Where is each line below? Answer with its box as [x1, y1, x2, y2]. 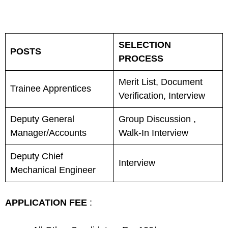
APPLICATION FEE [5, 197, 87, 208]
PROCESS [119, 53, 163, 64]
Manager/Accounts [10, 128, 87, 138]
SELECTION [119, 40, 171, 50]
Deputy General [10, 114, 74, 124]
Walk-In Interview [119, 128, 188, 138]
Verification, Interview [119, 91, 205, 101]
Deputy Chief [10, 151, 63, 161]
